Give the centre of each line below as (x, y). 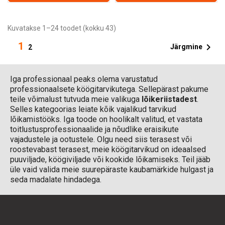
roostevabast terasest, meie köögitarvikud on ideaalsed (108, 149)
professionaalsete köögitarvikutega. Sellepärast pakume (109, 89)
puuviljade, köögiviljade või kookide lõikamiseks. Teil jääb (110, 159)
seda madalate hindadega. (56, 179)
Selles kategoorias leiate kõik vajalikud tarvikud (93, 109)
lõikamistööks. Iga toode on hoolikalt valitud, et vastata (106, 119)
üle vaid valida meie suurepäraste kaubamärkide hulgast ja (112, 169)
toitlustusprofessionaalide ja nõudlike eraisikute (94, 129)
